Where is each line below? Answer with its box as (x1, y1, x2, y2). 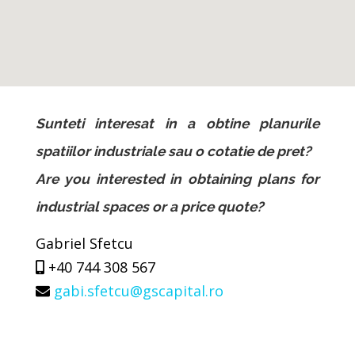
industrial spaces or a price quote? (35, 199, 264, 216)
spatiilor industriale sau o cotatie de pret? (35, 143, 311, 160)
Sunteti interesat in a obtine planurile (35, 116, 320, 132)
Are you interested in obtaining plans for (35, 171, 320, 188)
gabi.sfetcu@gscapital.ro (53, 281, 223, 301)
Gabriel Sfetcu (35, 234, 133, 254)
